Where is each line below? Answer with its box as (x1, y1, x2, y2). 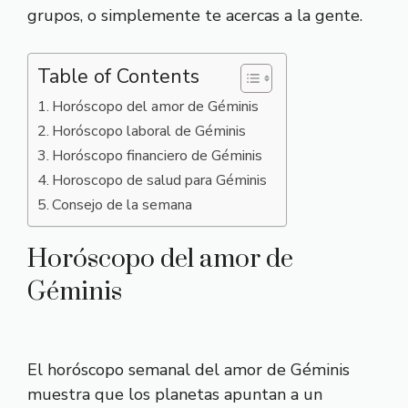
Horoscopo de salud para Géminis (52, 170, 268, 190)
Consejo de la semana (52, 195, 193, 215)
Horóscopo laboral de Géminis (52, 121, 247, 141)
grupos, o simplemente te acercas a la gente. (27, 5, 362, 26)
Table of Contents (37, 63, 199, 90)
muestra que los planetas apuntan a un (27, 383, 322, 405)
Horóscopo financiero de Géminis (52, 146, 263, 166)
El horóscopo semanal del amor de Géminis (27, 359, 350, 381)
